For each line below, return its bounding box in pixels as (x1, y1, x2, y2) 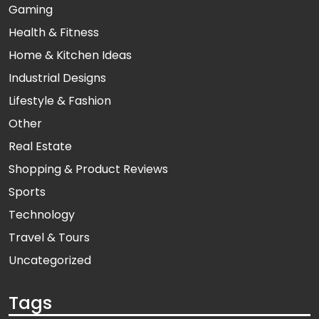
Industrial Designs (9, 70, 106, 87)
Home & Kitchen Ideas (9, 47, 132, 64)
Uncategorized (9, 252, 91, 269)
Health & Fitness (9, 24, 99, 41)
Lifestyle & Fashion (9, 93, 111, 110)
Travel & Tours (9, 229, 90, 246)
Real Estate (9, 138, 72, 155)
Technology (9, 206, 75, 224)
